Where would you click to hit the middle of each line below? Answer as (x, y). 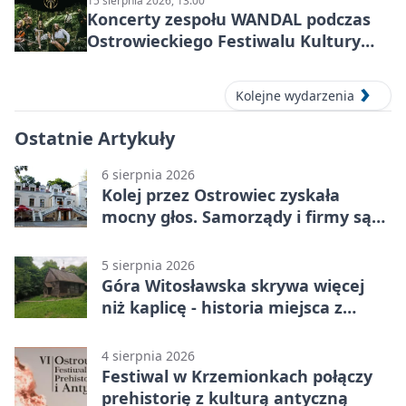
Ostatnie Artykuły (95, 138)
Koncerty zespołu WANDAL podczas (229, 19)
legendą (134, 329)
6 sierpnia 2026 (148, 174)
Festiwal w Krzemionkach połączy (237, 376)
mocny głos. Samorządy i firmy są (237, 216)
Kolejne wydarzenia (295, 95)
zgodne (131, 238)
